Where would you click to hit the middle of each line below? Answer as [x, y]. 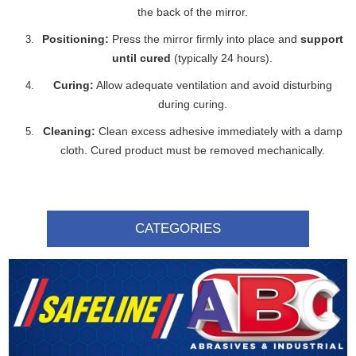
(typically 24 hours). [222, 58]
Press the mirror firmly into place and [204, 39]
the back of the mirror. [192, 12]
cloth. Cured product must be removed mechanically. [192, 150]
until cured [141, 58]
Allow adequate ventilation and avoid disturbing [213, 85]
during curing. [192, 104]
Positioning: [75, 39]
